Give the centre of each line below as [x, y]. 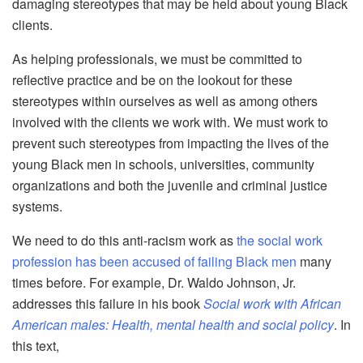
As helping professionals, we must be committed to [157, 59]
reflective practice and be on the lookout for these [152, 80]
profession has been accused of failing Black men [154, 262]
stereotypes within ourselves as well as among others [165, 101]
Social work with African [272, 304]
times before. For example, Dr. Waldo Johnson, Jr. [154, 283]
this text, [36, 346]
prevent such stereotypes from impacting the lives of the [171, 143]
